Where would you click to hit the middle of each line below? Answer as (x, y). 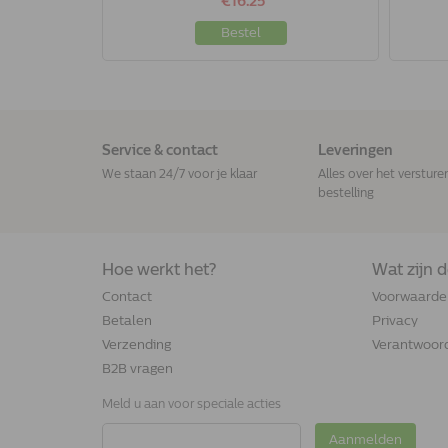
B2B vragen (137, 368)
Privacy (394, 320)
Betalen (127, 320)
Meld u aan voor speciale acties (191, 404)
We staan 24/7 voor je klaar (179, 173)
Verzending (136, 344)
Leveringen (355, 150)
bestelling (345, 192)
